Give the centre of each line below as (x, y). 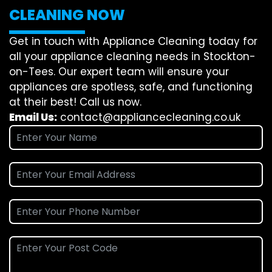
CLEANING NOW (67, 15)
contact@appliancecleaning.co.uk (150, 117)
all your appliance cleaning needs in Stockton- (132, 56)
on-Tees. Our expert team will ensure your (119, 71)
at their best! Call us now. (75, 102)
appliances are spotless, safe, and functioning (131, 87)
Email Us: (33, 117)
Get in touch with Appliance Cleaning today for (133, 41)
